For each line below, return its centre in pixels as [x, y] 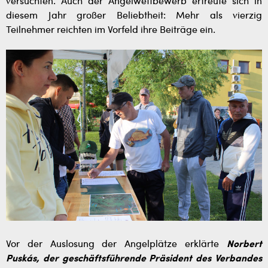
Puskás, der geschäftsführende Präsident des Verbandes [134, 259]
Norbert [244, 244]
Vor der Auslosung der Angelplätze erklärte [116, 244]
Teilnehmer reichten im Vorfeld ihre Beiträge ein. [111, 31]
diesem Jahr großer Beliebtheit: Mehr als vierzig [134, 16]
